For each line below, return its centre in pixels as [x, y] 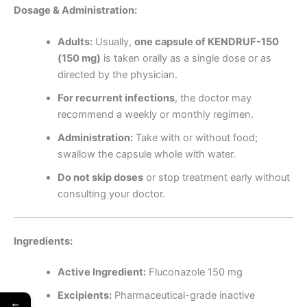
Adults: [75, 41]
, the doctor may [213, 98]
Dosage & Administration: [75, 10]
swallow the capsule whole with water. [146, 154]
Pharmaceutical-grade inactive [183, 296]
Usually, [113, 41]
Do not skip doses [100, 177]
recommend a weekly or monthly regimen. [155, 114]
